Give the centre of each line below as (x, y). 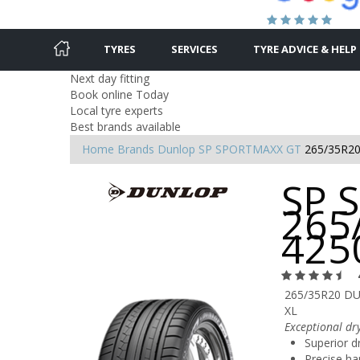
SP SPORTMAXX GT (250, 149)
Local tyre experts (117, 110)
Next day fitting (110, 78)
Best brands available (125, 126)
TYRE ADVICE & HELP (305, 49)
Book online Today (119, 94)
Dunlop (176, 149)
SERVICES (194, 49)
